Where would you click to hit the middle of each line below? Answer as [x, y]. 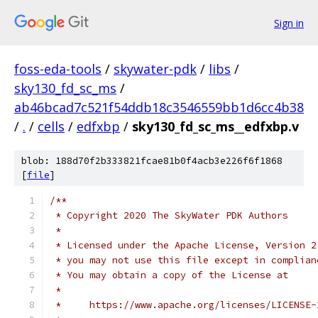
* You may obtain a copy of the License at [169, 275]
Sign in [289, 23]
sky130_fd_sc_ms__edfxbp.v [215, 126]
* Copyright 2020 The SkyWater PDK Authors [169, 215]
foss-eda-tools [58, 69]
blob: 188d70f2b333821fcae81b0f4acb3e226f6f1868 [152, 161]
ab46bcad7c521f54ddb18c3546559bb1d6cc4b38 [159, 107]
